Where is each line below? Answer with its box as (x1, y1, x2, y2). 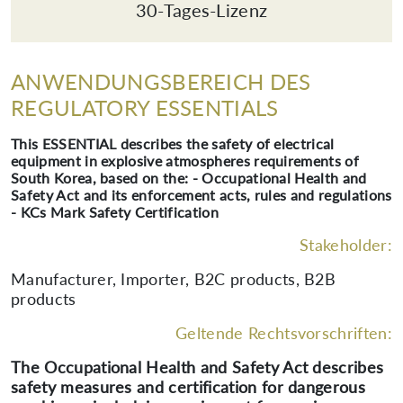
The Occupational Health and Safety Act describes (11, 357, 384, 377)
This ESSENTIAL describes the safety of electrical (11, 135, 335, 152)
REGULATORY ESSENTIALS (11, 94, 279, 121)
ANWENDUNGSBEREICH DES (11, 68, 311, 94)
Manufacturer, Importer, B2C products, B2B (11, 269, 336, 289)
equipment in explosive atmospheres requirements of (11, 152, 360, 169)
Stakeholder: (300, 235, 392, 255)
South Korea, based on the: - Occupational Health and (11, 169, 367, 186)
